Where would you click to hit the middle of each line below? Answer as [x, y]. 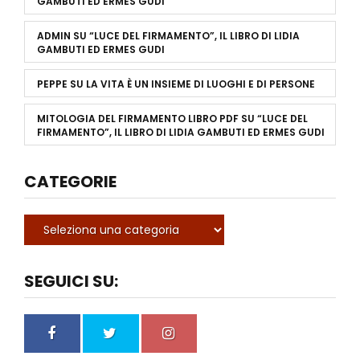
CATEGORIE [70, 181]
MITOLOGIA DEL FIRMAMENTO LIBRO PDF [138, 118]
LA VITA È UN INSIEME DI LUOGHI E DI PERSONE [200, 84]
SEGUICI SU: [71, 281]
